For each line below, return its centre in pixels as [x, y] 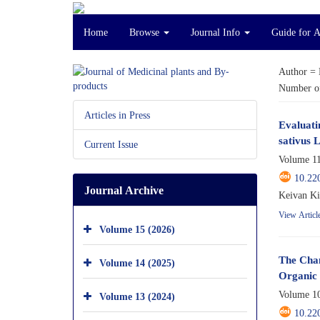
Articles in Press [117, 115]
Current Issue [111, 144]
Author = [298, 71]
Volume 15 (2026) [137, 229]
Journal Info [217, 32]
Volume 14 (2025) [137, 262]
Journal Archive [124, 190]
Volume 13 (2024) [137, 296]
